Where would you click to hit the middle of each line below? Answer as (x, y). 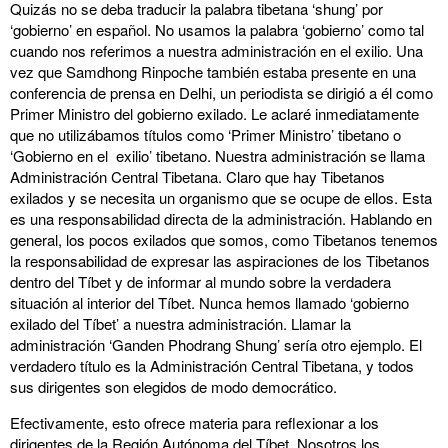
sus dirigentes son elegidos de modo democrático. (173, 386)
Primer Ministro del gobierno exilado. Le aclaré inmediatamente (214, 113)
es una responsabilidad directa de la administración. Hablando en (221, 218)
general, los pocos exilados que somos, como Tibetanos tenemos (224, 239)
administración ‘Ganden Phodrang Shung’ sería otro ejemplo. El (216, 344)
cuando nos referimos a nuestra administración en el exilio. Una (216, 50)
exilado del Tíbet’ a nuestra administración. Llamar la (180, 323)
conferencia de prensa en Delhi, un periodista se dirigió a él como (221, 92)
